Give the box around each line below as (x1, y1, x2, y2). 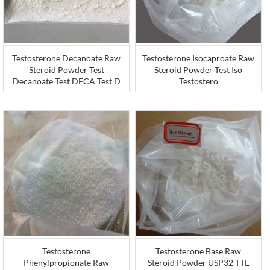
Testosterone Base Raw (155, 246, 242, 257)
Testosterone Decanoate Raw (12, 52, 121, 63)
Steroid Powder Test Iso (154, 64, 243, 75)
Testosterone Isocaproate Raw (142, 52, 255, 63)
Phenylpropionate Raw (24, 257, 110, 268)
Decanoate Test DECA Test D (12, 75, 121, 86)
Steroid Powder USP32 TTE (147, 257, 250, 268)
